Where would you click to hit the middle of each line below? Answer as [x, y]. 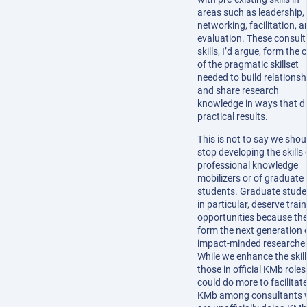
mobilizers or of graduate [250, 178]
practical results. [233, 116]
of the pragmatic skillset [248, 64]
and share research [238, 90]
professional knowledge [248, 165]
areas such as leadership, [251, 12]
